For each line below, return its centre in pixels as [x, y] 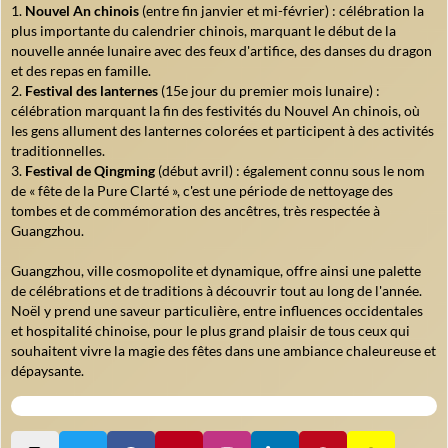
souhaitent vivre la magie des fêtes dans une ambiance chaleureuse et [223, 351]
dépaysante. [47, 371]
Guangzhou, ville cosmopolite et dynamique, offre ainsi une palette [216, 271]
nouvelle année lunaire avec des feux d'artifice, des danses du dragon [221, 51]
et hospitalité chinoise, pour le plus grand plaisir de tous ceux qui [210, 331]
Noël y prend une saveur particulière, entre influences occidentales [217, 311]
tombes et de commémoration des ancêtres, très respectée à [195, 211]
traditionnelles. [58, 151]
